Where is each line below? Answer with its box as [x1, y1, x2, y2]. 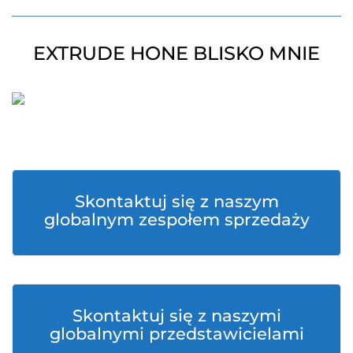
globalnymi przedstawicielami [49, 324, 304, 344]
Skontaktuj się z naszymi [72, 306, 281, 326]
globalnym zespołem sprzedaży [43, 210, 310, 230]
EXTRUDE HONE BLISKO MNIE [33, 41, 320, 65]
